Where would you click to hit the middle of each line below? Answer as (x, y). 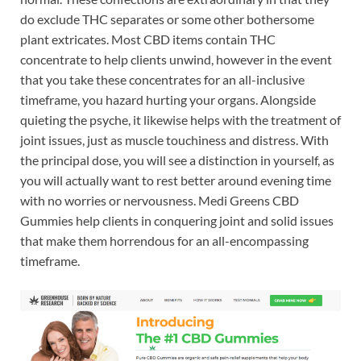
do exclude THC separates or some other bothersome (167, 19)
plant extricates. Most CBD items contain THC (148, 39)
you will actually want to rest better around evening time (176, 180)
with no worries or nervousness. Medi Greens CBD (160, 201)
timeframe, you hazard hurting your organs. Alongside (168, 100)
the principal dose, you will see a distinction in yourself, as (177, 160)
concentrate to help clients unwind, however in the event (176, 60)
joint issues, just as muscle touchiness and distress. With (174, 140)
